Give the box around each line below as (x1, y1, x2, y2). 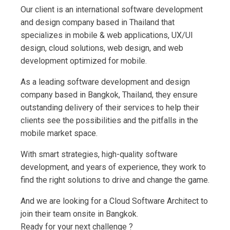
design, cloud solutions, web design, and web (21, 43, 183, 53)
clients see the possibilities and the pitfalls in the (21, 116, 198, 126)
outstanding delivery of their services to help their (21, 103, 199, 113)
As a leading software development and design (21, 77, 190, 87)
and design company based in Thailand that (21, 17, 175, 28)
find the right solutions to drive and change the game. (21, 175, 209, 185)
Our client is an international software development (21, 5, 203, 15)
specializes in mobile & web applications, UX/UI (21, 30, 193, 41)
